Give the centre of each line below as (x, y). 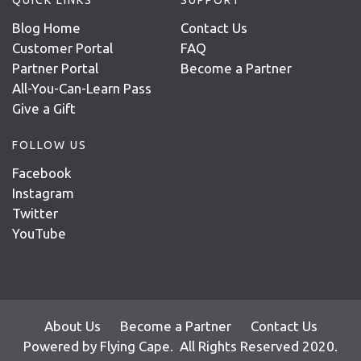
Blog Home (46, 27)
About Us (72, 326)
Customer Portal (62, 48)
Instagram (43, 193)
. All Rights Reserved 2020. (254, 346)
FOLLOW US (50, 145)
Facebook (42, 172)
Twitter (35, 213)
